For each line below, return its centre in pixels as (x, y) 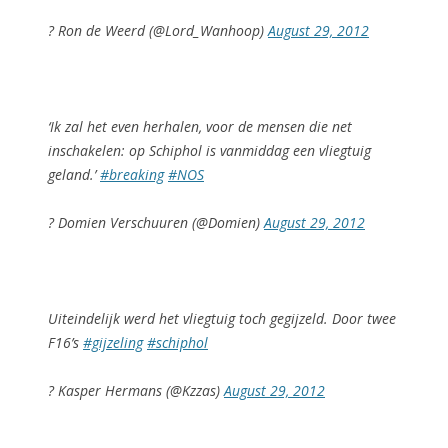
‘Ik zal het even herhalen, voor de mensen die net (200, 126)
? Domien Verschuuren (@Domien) (156, 222)
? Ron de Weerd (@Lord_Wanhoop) (158, 30)
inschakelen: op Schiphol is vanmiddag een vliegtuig (209, 150)
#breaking (132, 174)
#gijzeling (113, 342)
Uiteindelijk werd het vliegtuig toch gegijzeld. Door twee (222, 318)
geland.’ (74, 174)
